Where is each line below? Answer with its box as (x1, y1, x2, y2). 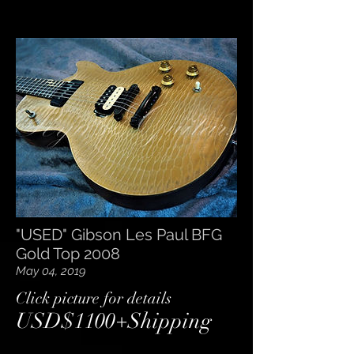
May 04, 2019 (16, 263, 86, 278)
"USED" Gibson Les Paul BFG (16, 225, 222, 245)
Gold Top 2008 (16, 244, 120, 264)
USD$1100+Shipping (16, 307, 212, 334)
